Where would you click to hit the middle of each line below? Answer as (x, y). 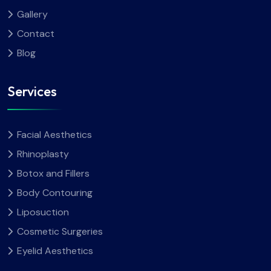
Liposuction (43, 212)
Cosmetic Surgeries (60, 232)
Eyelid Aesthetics (55, 251)
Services (32, 92)
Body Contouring (55, 193)
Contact (36, 34)
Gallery (32, 15)
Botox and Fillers (53, 174)
